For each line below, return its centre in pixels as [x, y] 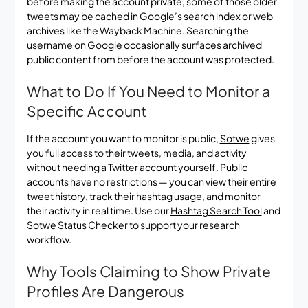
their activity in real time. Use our [98, 210]
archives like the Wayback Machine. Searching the [137, 30]
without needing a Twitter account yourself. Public [137, 167]
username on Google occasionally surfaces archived [144, 44]
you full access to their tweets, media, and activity [136, 152]
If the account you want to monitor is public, [123, 138]
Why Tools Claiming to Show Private [148, 271]
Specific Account [86, 111]
